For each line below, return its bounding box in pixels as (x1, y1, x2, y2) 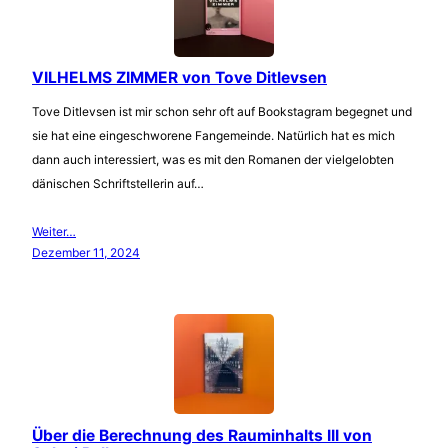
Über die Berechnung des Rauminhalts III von (32, 426, 372, 446)
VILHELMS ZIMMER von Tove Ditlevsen (32, 68, 327, 88)
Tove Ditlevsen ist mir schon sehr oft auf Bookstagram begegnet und (32, 104, 412, 120)
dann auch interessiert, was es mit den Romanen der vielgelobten (32, 152, 394, 168)
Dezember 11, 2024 (32, 245, 140, 261)
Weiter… (32, 224, 76, 240)
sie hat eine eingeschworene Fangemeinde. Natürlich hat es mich (32, 128, 395, 144)
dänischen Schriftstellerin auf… (32, 176, 204, 192)
